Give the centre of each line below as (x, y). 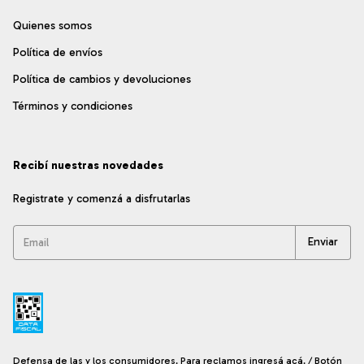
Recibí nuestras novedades (88, 165)
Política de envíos (58, 52)
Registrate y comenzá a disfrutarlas (102, 198)
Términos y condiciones (73, 106)
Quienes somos (52, 25)
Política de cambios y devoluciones (102, 79)
